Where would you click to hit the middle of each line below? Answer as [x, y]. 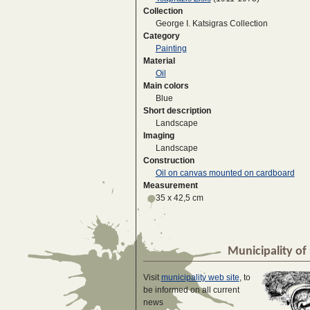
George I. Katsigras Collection [211, 24]
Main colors [166, 86]
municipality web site [200, 277]
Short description [177, 111]
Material [159, 61]
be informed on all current [191, 290]
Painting [171, 49]
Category [161, 36]
